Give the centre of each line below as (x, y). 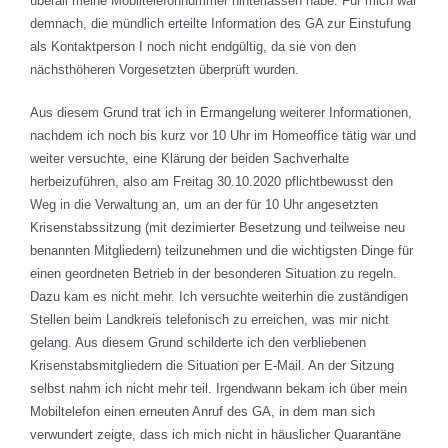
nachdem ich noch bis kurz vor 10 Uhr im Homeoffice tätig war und (223, 136)
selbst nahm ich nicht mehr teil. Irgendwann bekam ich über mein (218, 389)
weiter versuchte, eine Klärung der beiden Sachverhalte (189, 159)
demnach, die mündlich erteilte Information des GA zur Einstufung (220, 24)
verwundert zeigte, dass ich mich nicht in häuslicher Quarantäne (215, 435)
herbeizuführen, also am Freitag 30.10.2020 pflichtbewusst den (211, 182)
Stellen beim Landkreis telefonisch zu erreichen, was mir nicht (209, 320)
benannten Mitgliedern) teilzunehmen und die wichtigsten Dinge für (221, 251)
